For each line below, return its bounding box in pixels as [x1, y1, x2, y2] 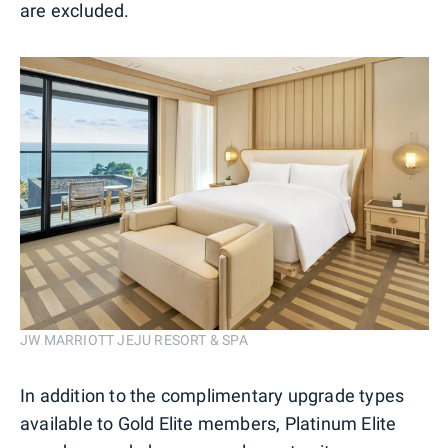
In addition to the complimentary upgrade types [20, 384, 405, 406]
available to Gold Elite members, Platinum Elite [20, 412, 397, 434]
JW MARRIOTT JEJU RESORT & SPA [20, 331, 248, 348]
